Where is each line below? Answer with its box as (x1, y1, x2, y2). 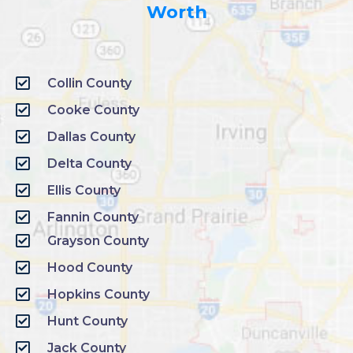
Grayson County (47, 233, 149, 249)
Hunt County (47, 314, 128, 329)
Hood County (47, 260, 132, 276)
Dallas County (47, 129, 136, 145)
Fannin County (47, 210, 139, 225)
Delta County (47, 156, 132, 172)
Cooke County (47, 102, 139, 118)
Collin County (47, 76, 132, 91)
